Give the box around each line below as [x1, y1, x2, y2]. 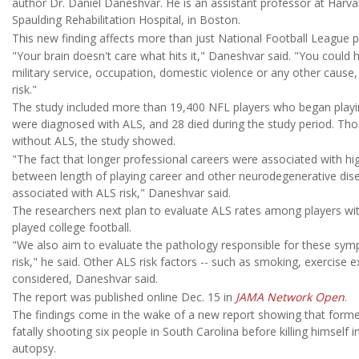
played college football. [12, 220, 131, 236]
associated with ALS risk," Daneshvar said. [12, 184, 231, 200]
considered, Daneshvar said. [12, 271, 158, 287]
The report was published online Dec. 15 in [12, 288, 236, 305]
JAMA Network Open [236, 288, 345, 305]
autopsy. [12, 341, 56, 357]
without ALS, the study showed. [12, 133, 175, 149]
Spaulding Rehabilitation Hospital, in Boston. [12, 12, 240, 28]
